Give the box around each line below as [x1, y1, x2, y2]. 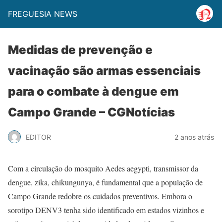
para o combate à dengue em [8, 84, 179, 99]
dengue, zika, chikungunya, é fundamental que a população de [8, 177, 203, 187]
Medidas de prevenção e [8, 43, 153, 57]
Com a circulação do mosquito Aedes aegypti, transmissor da [8, 163, 198, 173]
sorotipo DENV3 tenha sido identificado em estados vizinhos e [8, 205, 204, 215]
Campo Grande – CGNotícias [8, 105, 175, 119]
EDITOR [26, 132, 51, 141]
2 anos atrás [174, 132, 214, 141]
